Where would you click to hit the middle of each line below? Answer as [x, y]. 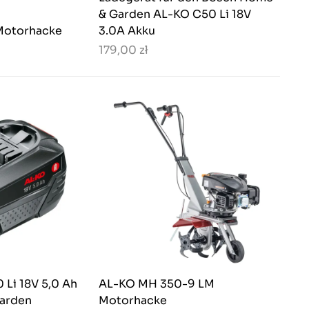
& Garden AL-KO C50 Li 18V [175, 14]
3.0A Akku [127, 31]
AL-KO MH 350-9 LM [157, 284]
